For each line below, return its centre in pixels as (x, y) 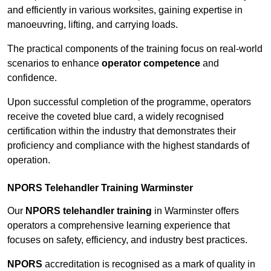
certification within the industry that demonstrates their (122, 131)
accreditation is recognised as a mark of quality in (149, 264)
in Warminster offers (195, 211)
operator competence (151, 64)
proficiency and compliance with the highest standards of (128, 146)
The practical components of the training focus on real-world (135, 49)
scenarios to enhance (54, 64)
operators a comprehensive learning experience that (119, 226)
